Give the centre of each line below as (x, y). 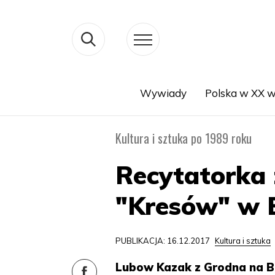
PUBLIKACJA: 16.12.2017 (164, 241)
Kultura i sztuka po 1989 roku (184, 138)
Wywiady (163, 93)
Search (72, 108)
